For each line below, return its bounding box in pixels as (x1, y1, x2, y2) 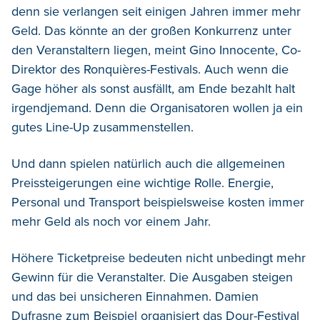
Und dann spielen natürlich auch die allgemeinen (11, 155, 285, 171)
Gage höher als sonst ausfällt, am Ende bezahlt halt (11, 80, 295, 96)
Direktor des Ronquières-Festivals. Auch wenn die (11, 61, 289, 77)
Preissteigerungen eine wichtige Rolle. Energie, (11, 174, 274, 191)
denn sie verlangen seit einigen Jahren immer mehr (11, 3, 301, 19)
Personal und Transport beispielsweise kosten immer (11, 194, 304, 210)
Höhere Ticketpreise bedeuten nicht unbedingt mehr (11, 249, 306, 266)
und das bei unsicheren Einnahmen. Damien (11, 288, 259, 304)
